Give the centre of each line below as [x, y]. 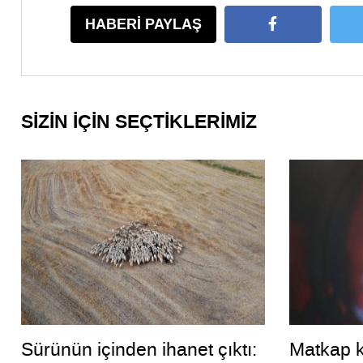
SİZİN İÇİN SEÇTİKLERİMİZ [139, 122]
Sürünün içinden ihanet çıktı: [139, 349]
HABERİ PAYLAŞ [143, 25]
